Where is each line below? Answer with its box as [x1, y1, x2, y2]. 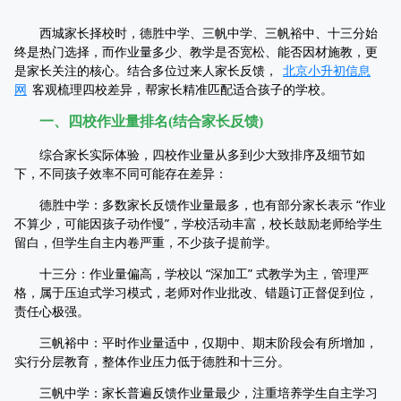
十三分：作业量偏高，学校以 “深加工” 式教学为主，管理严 [14, 265, 369, 282]
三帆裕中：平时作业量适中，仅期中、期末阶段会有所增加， [14, 334, 378, 351]
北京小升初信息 [283, 62, 371, 79]
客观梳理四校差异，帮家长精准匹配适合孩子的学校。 [32, 81, 333, 98]
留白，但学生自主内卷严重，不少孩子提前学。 [14, 234, 277, 251]
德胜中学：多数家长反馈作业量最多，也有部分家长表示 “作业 [14, 196, 386, 213]
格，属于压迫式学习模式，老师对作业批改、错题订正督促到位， [14, 284, 378, 301]
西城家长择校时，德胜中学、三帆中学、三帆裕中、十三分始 [14, 24, 378, 41]
